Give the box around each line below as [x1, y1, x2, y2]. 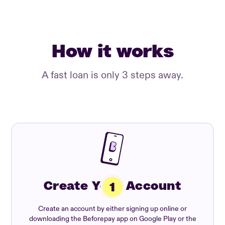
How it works [51, 40, 174, 61]
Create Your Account [43, 178, 182, 192]
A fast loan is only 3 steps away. [42, 69, 183, 81]
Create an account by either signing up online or [38, 204, 187, 213]
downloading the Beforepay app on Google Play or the [29, 214, 196, 223]
